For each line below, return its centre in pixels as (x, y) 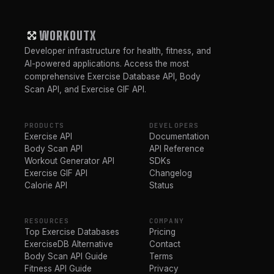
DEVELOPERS (174, 125)
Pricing (162, 231)
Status (161, 185)
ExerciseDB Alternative (69, 244)
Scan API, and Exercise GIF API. (85, 89)
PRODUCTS (44, 125)
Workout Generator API (69, 161)
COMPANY (167, 220)
